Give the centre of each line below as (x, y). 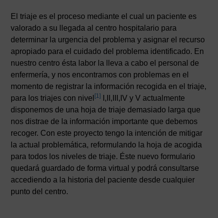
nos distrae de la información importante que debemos (104, 121)
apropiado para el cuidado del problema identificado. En (109, 51)
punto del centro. (40, 191)
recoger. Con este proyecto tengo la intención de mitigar (107, 133)
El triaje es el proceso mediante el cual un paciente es (104, 16)
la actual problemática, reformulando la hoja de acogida (107, 145)
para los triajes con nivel (53, 98)
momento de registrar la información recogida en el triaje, (109, 86)
